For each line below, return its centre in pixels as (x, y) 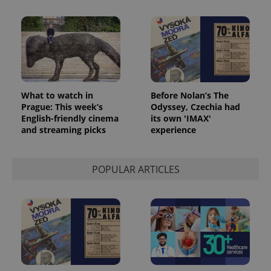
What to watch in (57, 96)
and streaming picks (64, 130)
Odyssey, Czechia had (195, 107)
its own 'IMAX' (181, 119)
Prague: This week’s (62, 107)
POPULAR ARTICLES (135, 169)
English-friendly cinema (70, 119)
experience (173, 130)
